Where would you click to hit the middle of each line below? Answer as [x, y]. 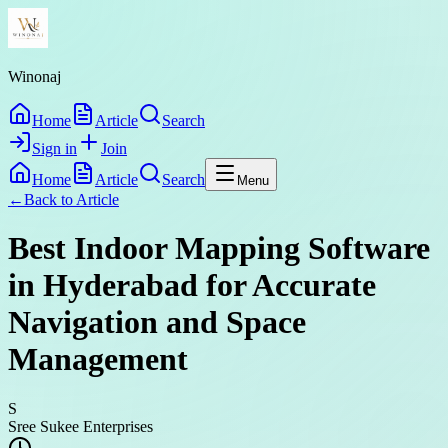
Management [98, 359]
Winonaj [34, 76]
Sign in [54, 148]
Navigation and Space [157, 322]
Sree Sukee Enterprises [80, 426]
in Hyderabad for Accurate [192, 285]
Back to [50, 199]
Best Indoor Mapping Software [219, 248]
